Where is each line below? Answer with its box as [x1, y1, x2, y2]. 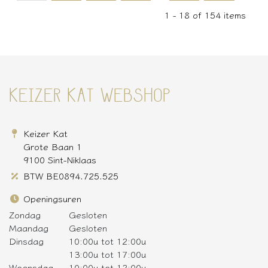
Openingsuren [23, 191, 82, 205]
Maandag [9, 220, 48, 234]
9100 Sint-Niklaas [23, 153, 97, 166]
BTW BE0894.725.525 [23, 168, 119, 182]
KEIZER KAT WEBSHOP [9, 87, 170, 106]
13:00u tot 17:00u [69, 246, 146, 260]
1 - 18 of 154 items [162, 8, 249, 21]
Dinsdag [9, 233, 44, 247]
